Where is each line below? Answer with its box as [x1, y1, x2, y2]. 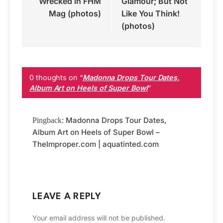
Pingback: [32, 115, 66, 124]
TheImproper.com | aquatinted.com [32, 139, 159, 149]
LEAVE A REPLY [32, 192, 101, 201]
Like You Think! [121, 8, 180, 18]
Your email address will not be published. [32, 213, 165, 222]
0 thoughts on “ [29, 73, 83, 82]
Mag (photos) [49, 8, 101, 18]
